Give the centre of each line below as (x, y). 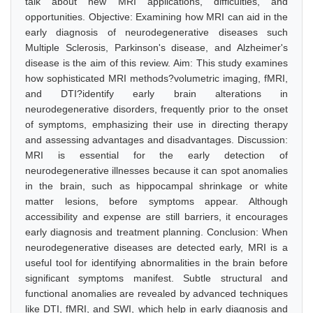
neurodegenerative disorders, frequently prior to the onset (156, 109)
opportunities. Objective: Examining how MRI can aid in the (156, 17)
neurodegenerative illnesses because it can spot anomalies (156, 170)
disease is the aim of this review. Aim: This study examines (156, 63)
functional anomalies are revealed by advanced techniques (156, 293)
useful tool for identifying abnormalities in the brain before (156, 263)
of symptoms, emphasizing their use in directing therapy (156, 124)
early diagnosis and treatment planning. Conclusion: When (156, 232)
